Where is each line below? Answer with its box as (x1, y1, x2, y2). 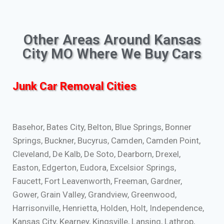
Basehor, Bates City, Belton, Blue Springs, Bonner (12, 121, 191, 132)
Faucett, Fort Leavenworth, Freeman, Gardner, (12, 175, 182, 186)
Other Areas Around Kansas (23, 31, 201, 48)
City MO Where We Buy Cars (22, 45, 201, 62)
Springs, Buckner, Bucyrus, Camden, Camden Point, (12, 135, 200, 145)
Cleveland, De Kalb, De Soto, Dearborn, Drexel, (12, 148, 180, 159)
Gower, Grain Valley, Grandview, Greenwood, (12, 189, 176, 199)
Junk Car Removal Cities (12, 79, 136, 92)
